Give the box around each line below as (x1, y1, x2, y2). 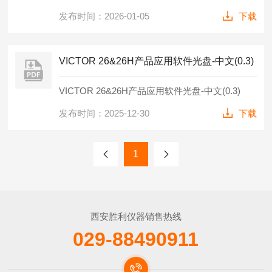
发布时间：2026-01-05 (59, 11, 150, 21)
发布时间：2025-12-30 (59, 108, 150, 118)
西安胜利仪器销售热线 (90, 211, 182, 222)
